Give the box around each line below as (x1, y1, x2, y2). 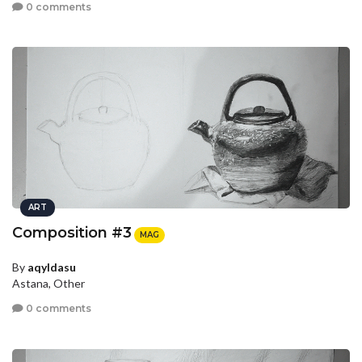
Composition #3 (12, 224, 132, 242)
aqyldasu (27, 259, 76, 274)
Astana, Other (12, 276, 85, 290)
